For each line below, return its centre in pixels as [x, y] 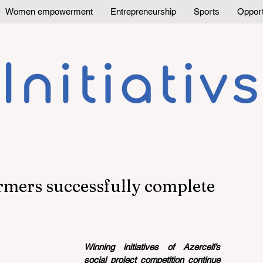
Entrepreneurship [143, 11]
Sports [207, 11]
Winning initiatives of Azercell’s [152, 247]
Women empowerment [49, 11]
